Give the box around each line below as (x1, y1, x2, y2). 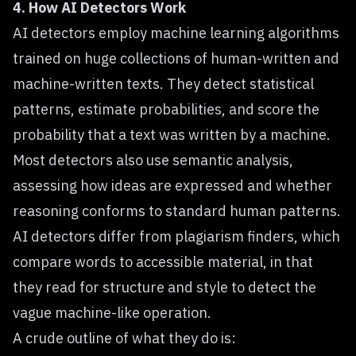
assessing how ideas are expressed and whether (13, 176, 332, 195)
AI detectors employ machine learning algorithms (13, 24, 339, 42)
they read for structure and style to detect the (13, 278, 316, 296)
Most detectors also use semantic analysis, (13, 151, 293, 169)
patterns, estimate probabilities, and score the (13, 100, 319, 118)
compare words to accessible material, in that (13, 253, 313, 271)
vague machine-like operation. (13, 304, 211, 322)
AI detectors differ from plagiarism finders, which (13, 227, 340, 246)
